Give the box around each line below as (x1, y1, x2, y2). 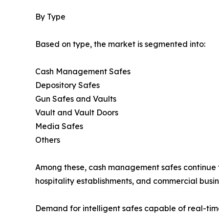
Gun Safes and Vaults (35, 94, 116, 104)
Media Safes (35, 121, 83, 131)
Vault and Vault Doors (35, 108, 118, 118)
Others (35, 135, 60, 145)
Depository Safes (35, 80, 100, 90)
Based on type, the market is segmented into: (35, 39, 205, 49)
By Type (35, 12, 66, 22)
